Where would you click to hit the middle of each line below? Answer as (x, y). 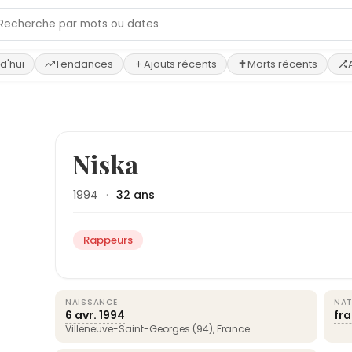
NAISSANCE (92, 302)
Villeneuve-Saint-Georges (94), (141, 329)
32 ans (136, 195)
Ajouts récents (180, 64)
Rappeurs (108, 240)
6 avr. (81, 315)
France (233, 329)
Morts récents (282, 64)
